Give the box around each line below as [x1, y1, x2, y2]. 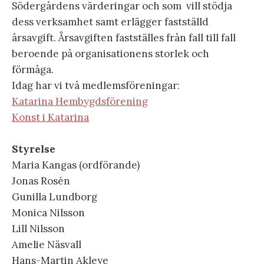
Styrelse [12, 142, 55, 156]
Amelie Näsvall [12, 237, 81, 251]
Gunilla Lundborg [12, 190, 97, 203]
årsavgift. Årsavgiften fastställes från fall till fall [12, 31, 236, 44]
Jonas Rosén [12, 174, 70, 187]
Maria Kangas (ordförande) [12, 158, 140, 171]
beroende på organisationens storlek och [12, 47, 209, 60]
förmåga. [12, 62, 54, 76]
